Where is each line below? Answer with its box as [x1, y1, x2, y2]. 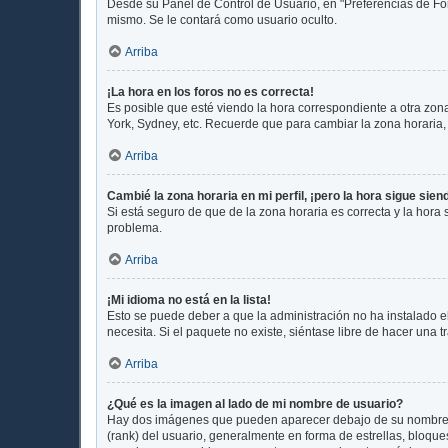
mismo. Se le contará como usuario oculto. [107, 12, 337, 27]
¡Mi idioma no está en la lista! [107, 292, 271, 307]
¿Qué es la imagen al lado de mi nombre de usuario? [107, 396, 403, 411]
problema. [107, 220, 162, 235]
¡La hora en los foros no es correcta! [107, 84, 314, 99]
